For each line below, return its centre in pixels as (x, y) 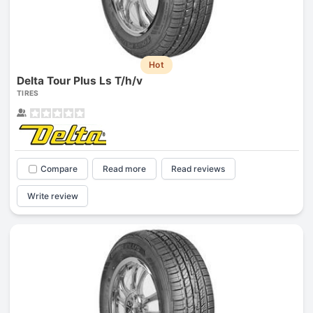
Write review (52, 196)
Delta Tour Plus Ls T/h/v (79, 81)
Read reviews (198, 169)
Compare (59, 169)
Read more (125, 169)
